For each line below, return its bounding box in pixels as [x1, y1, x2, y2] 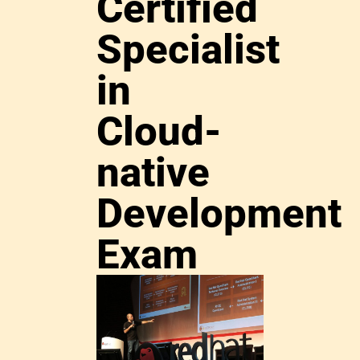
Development [96, 190, 342, 238]
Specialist [96, 26, 280, 74]
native [96, 149, 210, 197]
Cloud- [96, 108, 222, 156]
